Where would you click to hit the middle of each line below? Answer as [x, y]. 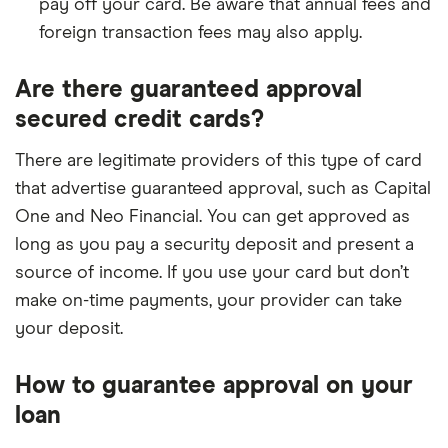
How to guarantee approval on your [214, 385]
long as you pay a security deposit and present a [214, 244]
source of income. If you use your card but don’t [212, 272]
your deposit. [69, 328]
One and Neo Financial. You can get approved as [212, 216]
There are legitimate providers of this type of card [218, 160]
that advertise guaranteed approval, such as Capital [223, 188]
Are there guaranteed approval [188, 89]
